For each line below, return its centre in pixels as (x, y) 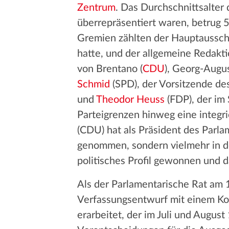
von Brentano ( (110, 69)
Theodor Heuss (130, 100)
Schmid (93, 84)
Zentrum (96, 8)
